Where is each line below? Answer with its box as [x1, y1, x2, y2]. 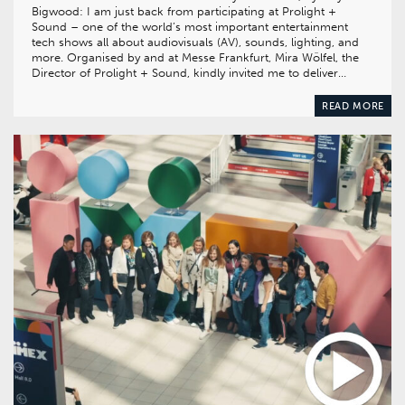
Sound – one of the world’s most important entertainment [32, 20, 348, 34]
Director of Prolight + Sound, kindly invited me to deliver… [32, 66, 346, 80]
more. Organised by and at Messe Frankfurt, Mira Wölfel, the [32, 51, 359, 65]
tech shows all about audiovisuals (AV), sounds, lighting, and [32, 35, 359, 50]
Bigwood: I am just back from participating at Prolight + [32, 5, 336, 19]
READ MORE [321, 99, 384, 113]
